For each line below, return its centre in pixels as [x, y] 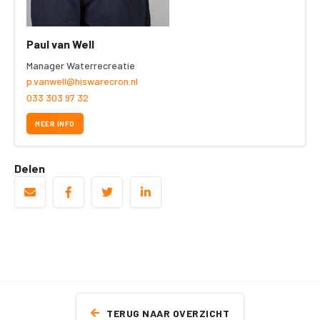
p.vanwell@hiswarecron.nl [82, 81]
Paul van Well [60, 44]
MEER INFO [55, 124]
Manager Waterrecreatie [81, 66]
